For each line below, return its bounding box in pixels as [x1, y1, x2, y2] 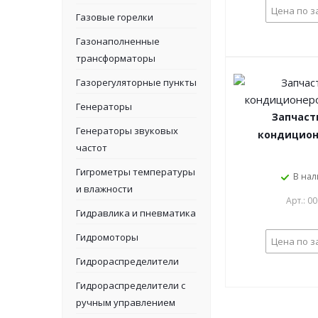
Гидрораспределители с [76, 279, 185, 292]
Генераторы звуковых [76, 124, 178, 137]
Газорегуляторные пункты [76, 76, 197, 89]
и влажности [76, 182, 133, 195]
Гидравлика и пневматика [76, 207, 196, 219]
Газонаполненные [76, 35, 160, 48]
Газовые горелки [76, 11, 153, 23]
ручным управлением [76, 296, 175, 309]
